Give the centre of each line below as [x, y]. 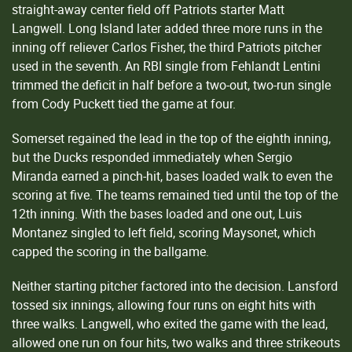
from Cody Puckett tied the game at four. [124, 103]
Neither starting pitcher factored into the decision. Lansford [175, 286]
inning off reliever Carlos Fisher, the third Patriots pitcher [167, 47]
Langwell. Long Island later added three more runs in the [167, 28]
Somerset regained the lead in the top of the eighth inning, [171, 138]
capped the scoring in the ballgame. [110, 251]
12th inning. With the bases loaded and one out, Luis [157, 213]
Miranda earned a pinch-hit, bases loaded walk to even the [172, 176]
